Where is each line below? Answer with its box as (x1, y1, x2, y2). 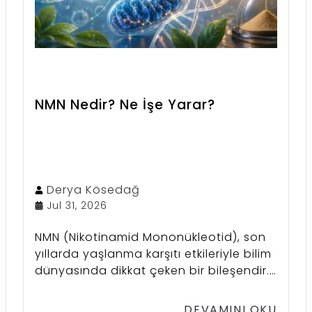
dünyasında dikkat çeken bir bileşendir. (35, 262, 270, 279)
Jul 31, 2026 (47, 198, 108, 212)
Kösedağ (86, 181, 141, 198)
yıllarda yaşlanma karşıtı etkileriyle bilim (35, 245, 272, 262)
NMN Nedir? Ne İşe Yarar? (35, 95, 216, 114)
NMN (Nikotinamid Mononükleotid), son (35, 228, 267, 245)
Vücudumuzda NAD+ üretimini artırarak (35, 279, 270, 295)
